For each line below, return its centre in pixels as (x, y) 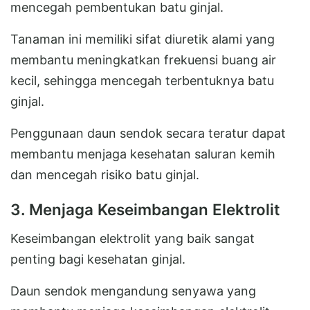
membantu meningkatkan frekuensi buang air (143, 60)
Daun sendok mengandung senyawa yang (133, 291)
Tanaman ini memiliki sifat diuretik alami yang (143, 39)
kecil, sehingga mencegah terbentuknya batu (142, 80)
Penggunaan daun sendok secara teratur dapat (148, 133)
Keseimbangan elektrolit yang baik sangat (133, 238)
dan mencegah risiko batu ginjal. (105, 174)
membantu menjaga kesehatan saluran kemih (143, 154)
